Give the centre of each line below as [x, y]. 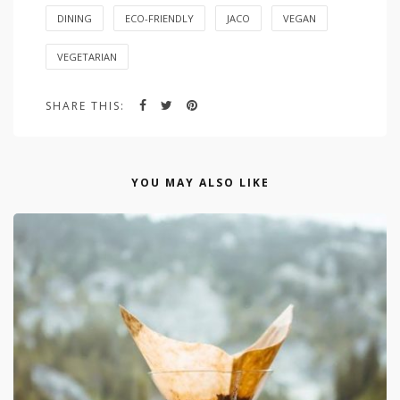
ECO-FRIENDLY [159, 19]
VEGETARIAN [87, 57]
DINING [75, 19]
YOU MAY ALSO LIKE [200, 183]
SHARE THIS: [85, 106]
